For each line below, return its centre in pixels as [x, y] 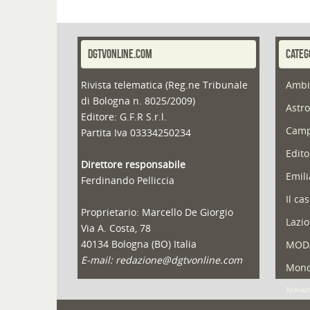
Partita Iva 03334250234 [136, 132]
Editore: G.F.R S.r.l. [124, 116]
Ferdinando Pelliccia [128, 180]
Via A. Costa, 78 [116, 228]
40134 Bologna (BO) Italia [139, 244]
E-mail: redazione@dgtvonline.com [162, 259]
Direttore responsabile [133, 164]
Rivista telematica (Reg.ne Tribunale [164, 84]
